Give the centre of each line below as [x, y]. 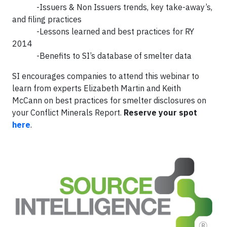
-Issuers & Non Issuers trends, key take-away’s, [112, 7]
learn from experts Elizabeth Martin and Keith [97, 88]
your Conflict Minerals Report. [67, 112]
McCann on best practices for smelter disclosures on [109, 100]
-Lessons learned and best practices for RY [103, 31]
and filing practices [47, 19]
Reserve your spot [159, 112]
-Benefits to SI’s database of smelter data [102, 55]
